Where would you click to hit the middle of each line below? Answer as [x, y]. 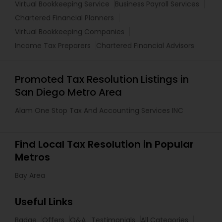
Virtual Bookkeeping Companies [70, 32]
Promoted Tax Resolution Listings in [102, 80]
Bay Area [30, 176]
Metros [32, 157]
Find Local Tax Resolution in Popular [104, 144]
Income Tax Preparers [53, 46]
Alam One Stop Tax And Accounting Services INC [99, 111]
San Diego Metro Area [68, 92]
